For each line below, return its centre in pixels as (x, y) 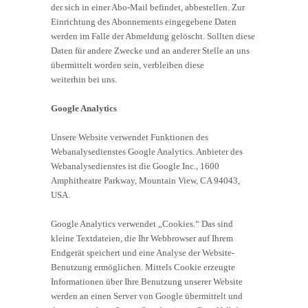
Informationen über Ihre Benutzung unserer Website (147, 281)
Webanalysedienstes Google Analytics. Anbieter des (147, 151)
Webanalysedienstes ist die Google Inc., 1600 (135, 166)
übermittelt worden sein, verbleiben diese (128, 65)
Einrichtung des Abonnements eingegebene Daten (144, 21)
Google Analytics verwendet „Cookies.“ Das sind (142, 223)
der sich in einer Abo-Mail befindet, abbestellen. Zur (148, 7)
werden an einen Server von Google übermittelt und (147, 296)
